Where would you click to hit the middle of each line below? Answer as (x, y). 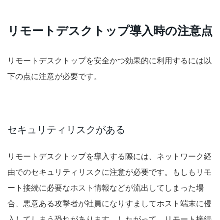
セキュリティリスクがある (66, 130)
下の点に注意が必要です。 (55, 76)
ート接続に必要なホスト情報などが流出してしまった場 (106, 188)
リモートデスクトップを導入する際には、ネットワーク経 (110, 156)
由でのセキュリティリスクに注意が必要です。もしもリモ (110, 172)
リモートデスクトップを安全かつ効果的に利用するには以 (110, 61)
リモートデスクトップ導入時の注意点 (110, 30)
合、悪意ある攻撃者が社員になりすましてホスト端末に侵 (110, 204)
